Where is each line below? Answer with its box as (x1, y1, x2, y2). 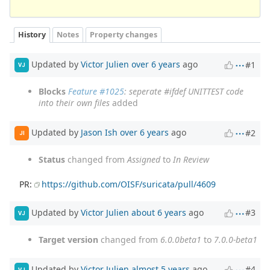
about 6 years (131, 206, 186, 218)
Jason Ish (81, 126, 118, 138)
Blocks (39, 85, 66, 97)
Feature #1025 (68, 85, 124, 97)
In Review (173, 153, 209, 165)
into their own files (39, 96, 110, 108)
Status (39, 153, 65, 165)
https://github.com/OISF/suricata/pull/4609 (42, 178, 216, 190)
